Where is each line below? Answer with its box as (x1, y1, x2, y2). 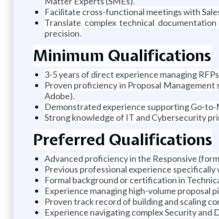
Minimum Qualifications (32, 44, 211, 66)
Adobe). (44, 90, 75, 101)
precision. (44, 27, 82, 39)
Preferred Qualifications (32, 129, 212, 150)
